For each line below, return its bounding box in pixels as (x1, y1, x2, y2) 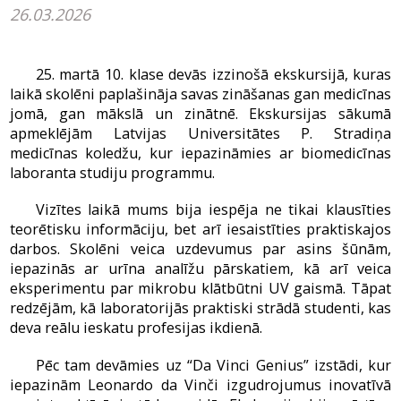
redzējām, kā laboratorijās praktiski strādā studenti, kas (9, 298, 392, 319)
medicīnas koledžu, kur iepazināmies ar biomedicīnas (9, 142, 392, 163)
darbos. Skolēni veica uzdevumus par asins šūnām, (9, 239, 392, 260)
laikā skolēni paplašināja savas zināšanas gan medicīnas (9, 83, 392, 104)
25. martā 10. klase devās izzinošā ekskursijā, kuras (35, 64, 392, 84)
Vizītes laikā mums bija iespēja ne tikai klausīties (35, 200, 392, 220)
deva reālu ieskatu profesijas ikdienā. (9, 318, 262, 338)
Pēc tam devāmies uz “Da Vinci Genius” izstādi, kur (35, 355, 392, 376)
